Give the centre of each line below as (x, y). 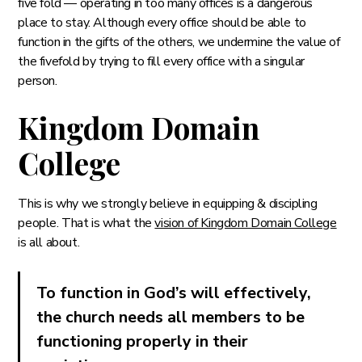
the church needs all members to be (171, 317)
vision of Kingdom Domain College (246, 223)
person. (39, 80)
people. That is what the (86, 223)
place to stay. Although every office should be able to (162, 22)
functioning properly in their (143, 341)
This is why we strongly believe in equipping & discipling (168, 203)
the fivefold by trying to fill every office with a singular (161, 61)
